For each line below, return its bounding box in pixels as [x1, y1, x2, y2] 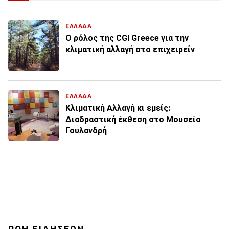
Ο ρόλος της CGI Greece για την [65, 33, 189, 43]
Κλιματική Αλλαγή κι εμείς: [65, 103, 170, 113]
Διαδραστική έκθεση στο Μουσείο [65, 114, 201, 125]
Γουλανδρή [65, 126, 107, 136]
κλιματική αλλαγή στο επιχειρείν [65, 44, 195, 55]
